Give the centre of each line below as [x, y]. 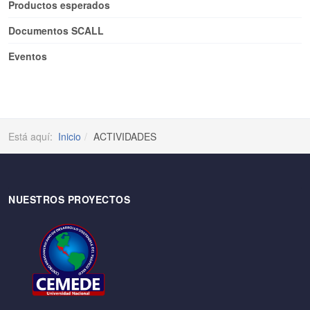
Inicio [70, 136]
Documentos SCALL [56, 30]
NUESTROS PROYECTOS [69, 199]
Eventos [28, 56]
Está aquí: [33, 136]
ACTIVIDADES [125, 136]
